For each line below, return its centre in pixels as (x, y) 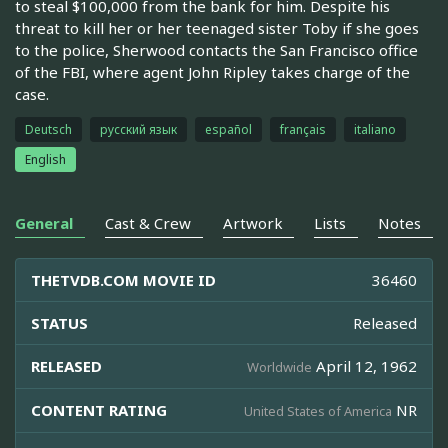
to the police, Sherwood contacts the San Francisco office (216, 50)
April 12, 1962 (364, 366)
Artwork (252, 223)
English (45, 160)
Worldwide (279, 367)
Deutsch (48, 130)
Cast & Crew (147, 223)
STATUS (59, 323)
